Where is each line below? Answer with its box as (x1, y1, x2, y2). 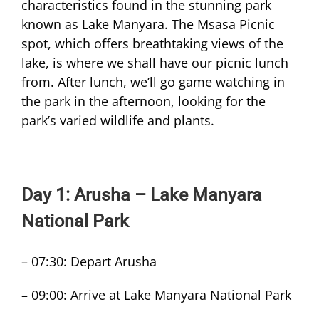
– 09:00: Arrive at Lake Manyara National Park (21, 286, 291, 304)
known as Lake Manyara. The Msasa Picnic (21, 16, 275, 33)
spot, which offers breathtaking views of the (21, 35, 283, 53)
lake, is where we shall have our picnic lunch (21, 54, 288, 72)
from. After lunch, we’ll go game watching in (21, 73, 285, 91)
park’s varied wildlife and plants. (21, 112, 214, 130)
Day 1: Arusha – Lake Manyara (21, 184, 262, 206)
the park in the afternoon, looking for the (21, 93, 266, 110)
